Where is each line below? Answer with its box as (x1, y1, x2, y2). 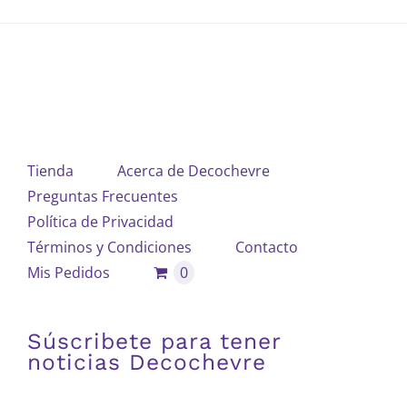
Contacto (235, 237, 298, 257)
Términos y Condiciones (27, 237, 192, 257)
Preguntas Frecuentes (27, 186, 178, 206)
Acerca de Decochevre (117, 161, 270, 181)
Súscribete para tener (27, 328, 281, 354)
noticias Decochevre (27, 349, 266, 375)
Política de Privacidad (27, 212, 174, 232)
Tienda (27, 161, 74, 181)
